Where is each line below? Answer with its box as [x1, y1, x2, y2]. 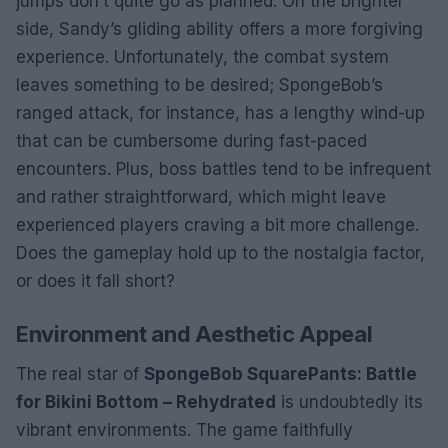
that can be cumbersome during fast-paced [16, 130, 367, 151]
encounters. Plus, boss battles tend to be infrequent [16, 158, 431, 179]
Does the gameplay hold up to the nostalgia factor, [16, 242, 425, 263]
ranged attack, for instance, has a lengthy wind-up [16, 102, 425, 123]
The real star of [16, 363, 144, 384]
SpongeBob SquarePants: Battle [144, 363, 417, 384]
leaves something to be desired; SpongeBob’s [16, 74, 383, 95]
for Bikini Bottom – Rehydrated [16, 391, 276, 412]
